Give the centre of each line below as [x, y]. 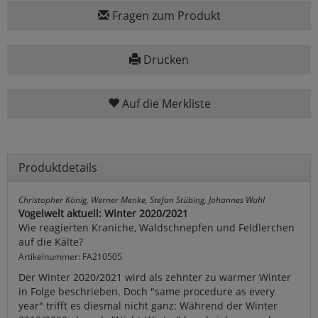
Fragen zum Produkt [165, 16]
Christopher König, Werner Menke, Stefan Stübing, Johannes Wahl [142, 200]
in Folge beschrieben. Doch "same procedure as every [147, 292]
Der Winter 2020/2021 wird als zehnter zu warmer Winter [155, 278]
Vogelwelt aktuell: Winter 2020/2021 [103, 214]
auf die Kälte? [51, 242]
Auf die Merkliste [165, 104]
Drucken [165, 60]
